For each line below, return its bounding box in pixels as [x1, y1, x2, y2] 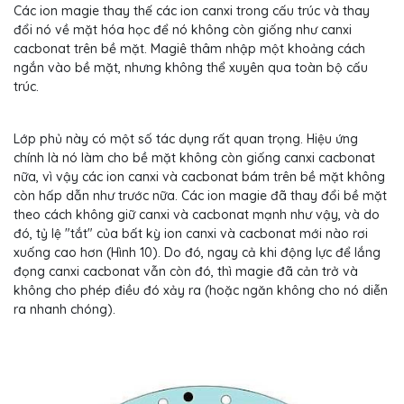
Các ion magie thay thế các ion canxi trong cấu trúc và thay [14, 3, 370, 20]
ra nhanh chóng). [14, 301, 115, 318]
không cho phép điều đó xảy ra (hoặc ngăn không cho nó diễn [14, 282, 388, 299]
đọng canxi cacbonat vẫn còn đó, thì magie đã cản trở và [14, 263, 358, 280]
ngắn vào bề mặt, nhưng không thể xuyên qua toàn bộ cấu [14, 60, 368, 77]
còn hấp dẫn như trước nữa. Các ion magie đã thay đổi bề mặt [14, 188, 387, 205]
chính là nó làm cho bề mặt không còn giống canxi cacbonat [14, 150, 375, 167]
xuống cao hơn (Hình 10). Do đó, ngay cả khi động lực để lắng [14, 244, 381, 262]
